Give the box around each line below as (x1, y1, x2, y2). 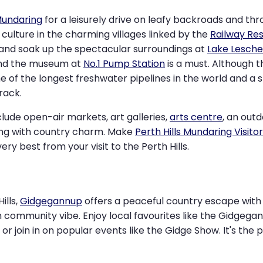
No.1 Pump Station (83, 57, 165, 71)
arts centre (170, 110, 222, 124)
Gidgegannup (20, 194, 82, 208)
